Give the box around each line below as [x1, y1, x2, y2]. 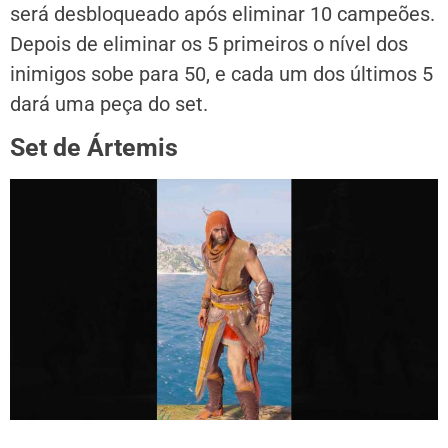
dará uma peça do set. [10, 92, 208, 117]
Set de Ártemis [10, 133, 178, 163]
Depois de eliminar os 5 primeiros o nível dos [10, 32, 408, 57]
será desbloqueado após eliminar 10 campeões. [10, 2, 435, 27]
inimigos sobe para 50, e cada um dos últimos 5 [10, 62, 433, 87]
